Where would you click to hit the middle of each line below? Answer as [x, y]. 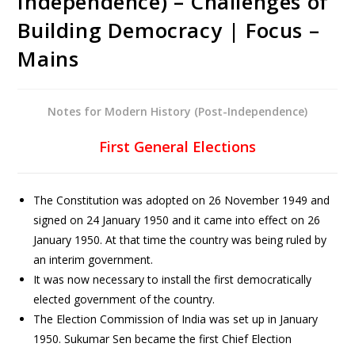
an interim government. [94, 259]
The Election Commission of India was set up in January [176, 319]
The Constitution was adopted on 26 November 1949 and [182, 200]
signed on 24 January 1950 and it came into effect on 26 [177, 219]
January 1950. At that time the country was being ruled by [180, 239]
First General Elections [177, 146]
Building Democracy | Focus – [169, 30]
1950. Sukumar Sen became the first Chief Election [163, 338]
